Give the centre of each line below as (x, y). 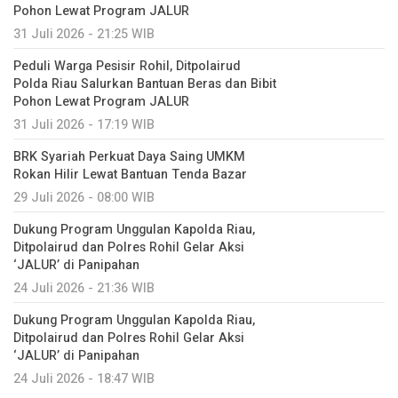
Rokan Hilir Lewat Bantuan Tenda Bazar (130, 174)
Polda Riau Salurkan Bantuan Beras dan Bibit (145, 84)
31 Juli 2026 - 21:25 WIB (84, 34)
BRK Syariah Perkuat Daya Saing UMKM (129, 156)
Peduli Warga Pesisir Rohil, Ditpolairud (127, 66)
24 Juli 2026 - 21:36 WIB (84, 288)
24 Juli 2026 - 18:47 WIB (84, 378)
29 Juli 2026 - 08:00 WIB (84, 197)
